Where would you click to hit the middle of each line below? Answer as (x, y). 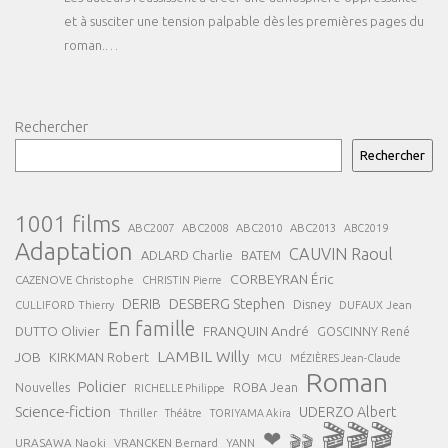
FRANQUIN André (256, 331)
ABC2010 (259, 228)
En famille (151, 329)
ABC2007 (151, 228)
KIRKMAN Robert (99, 357)
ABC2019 (366, 228)
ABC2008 (205, 228)
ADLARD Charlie (187, 255)
